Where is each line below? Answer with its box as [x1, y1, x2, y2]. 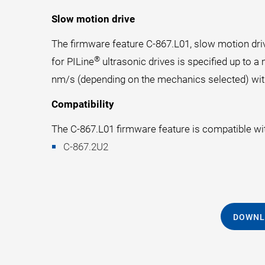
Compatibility [51, 98, 114, 110]
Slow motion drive [51, 13, 135, 25]
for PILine [51, 56, 94, 67]
